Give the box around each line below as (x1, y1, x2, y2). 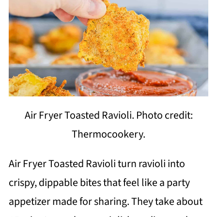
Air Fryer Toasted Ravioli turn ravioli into (8, 156, 185, 172)
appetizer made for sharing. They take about (8, 194, 202, 210)
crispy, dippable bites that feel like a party (8, 175, 190, 191)
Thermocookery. (72, 126, 145, 142)
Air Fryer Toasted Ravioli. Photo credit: (24, 108, 193, 124)
